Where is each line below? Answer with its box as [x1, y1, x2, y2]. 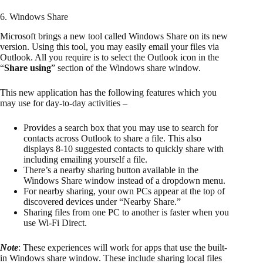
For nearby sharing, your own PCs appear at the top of [23, 186, 225, 196]
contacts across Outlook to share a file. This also [23, 133, 201, 143]
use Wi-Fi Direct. [23, 217, 87, 228]
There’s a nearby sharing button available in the [23, 164, 198, 175]
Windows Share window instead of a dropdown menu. [23, 175, 228, 186]
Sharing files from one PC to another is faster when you [23, 207, 229, 217]
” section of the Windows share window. [51, 62, 203, 73]
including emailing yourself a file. [23, 154, 147, 164]
